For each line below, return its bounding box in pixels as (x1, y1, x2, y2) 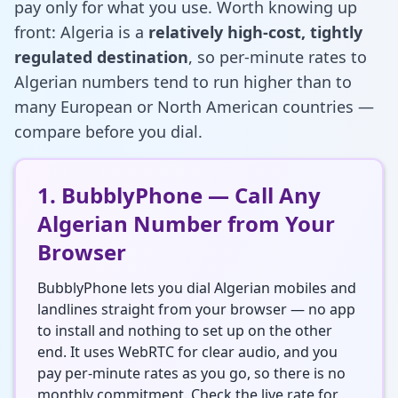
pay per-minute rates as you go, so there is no (37, 362, 346, 383)
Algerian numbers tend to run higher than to (14, 70, 352, 92)
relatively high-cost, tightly (148, 20, 362, 43)
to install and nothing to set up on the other (37, 320, 332, 340)
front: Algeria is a (14, 20, 148, 43)
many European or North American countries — (14, 95, 374, 117)
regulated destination (14, 45, 188, 68)
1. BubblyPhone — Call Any (37, 179, 321, 210)
